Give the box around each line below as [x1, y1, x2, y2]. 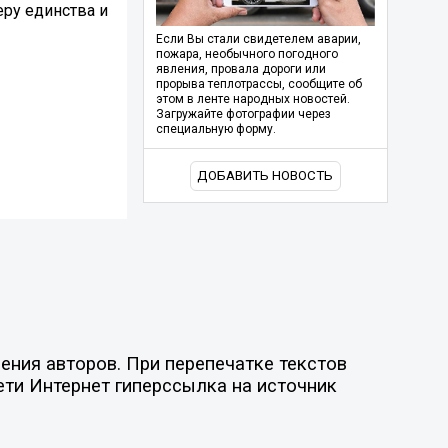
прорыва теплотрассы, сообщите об [155, 77, 362, 92]
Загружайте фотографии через [155, 107, 331, 122]
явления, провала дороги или [155, 62, 326, 77]
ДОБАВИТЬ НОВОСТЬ [197, 168, 334, 184]
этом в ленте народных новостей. [155, 92, 350, 107]
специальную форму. [155, 122, 276, 137]
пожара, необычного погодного [155, 47, 338, 62]
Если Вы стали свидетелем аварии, [155, 32, 361, 47]
